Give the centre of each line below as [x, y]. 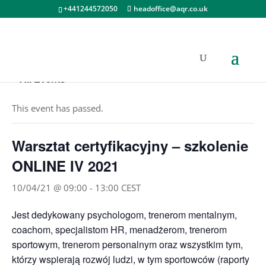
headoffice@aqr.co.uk [170, 9]
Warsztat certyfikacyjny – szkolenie [130, 145]
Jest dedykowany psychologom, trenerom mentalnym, [124, 215]
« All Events [39, 79]
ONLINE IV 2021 [65, 166]
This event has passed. [58, 108]
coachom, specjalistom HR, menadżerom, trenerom [119, 229]
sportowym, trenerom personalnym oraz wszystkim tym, [127, 244]
